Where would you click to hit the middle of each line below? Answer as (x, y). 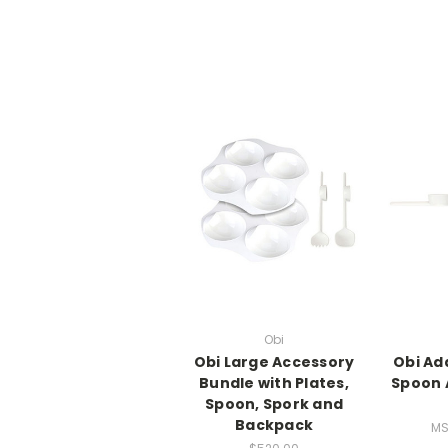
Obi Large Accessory (274, 362)
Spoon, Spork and (274, 404)
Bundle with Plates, (274, 383)
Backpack (274, 425)
